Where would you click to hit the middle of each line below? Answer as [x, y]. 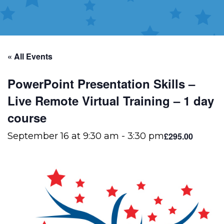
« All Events [30, 56]
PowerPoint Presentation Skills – [101, 83]
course [27, 117]
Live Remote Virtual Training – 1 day [111, 100]
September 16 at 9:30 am [63, 136]
